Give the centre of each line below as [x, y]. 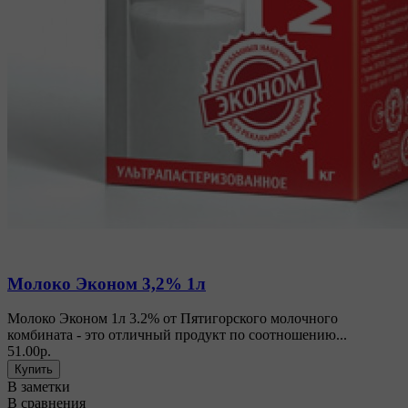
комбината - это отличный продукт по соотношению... [177, 335]
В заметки [39, 387]
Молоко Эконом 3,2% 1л [107, 283]
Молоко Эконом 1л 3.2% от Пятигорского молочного [173, 319]
